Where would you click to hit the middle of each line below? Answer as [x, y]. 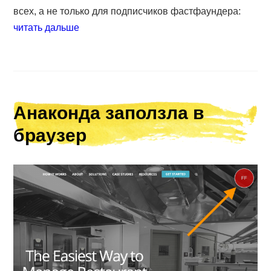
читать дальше [47, 28]
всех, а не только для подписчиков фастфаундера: [127, 11]
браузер [50, 135]
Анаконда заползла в [109, 113]
